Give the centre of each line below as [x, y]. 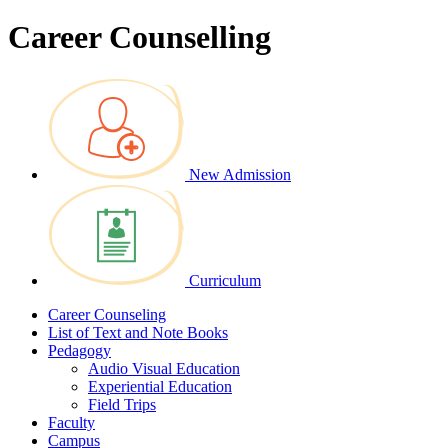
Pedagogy [79, 350]
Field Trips [122, 404]
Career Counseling [107, 314]
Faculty [71, 422]
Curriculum [225, 280]
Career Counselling [139, 37]
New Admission [240, 174]
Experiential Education [160, 386]
